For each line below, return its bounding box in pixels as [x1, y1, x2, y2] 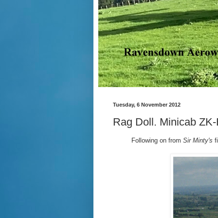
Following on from [129, 136, 183, 144]
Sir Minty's [182, 136, 213, 144]
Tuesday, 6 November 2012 [113, 102, 181, 108]
